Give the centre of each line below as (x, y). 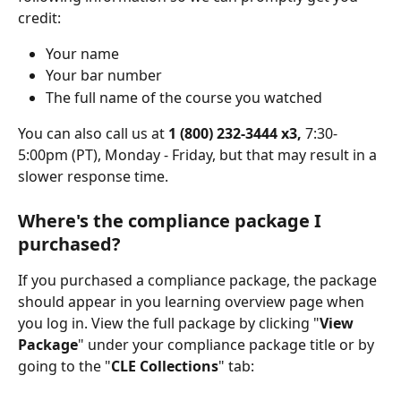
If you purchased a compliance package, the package (199, 280)
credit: (39, 17)
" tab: (236, 366)
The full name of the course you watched (184, 97)
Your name (82, 53)
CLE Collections (165, 366)
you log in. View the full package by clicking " (169, 323)
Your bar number (104, 76)
